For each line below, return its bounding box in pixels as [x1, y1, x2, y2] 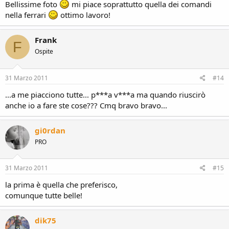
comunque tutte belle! [5, 190, 82, 200]
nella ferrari [5, 10, 48, 20]
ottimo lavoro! [58, 10, 110, 20]
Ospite [35, 47, 53, 56]
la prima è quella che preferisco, [5, 179, 118, 190]
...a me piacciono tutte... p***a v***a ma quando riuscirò [5, 89, 205, 100]
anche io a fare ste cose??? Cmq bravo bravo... [5, 100, 167, 110]
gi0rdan [35, 125, 65, 135]
